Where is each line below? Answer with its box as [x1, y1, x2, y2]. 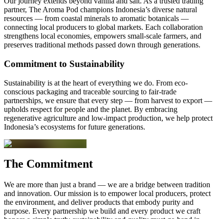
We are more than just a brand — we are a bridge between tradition [4, 180, 210, 189]
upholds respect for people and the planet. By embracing [4, 105, 177, 113]
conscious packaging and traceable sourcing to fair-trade [4, 87, 176, 96]
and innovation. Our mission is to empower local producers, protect [4, 189, 211, 198]
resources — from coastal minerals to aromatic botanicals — [4, 14, 189, 23]
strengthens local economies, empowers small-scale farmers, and [4, 32, 201, 41]
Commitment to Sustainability [4, 58, 125, 69]
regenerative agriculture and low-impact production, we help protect [4, 113, 213, 122]
